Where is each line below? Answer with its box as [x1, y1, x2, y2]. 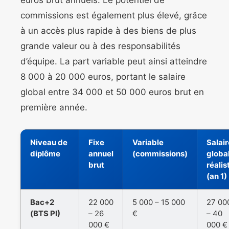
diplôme [30, 149, 60, 159]
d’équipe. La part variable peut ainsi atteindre [20, 56, 207, 67]
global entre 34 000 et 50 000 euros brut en [20, 87, 204, 98]
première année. [20, 102, 87, 113]
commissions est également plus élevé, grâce [20, 10, 207, 21]
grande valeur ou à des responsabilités [20, 41, 180, 52]
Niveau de [30, 138, 67, 148]
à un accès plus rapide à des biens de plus [20, 26, 196, 36]
